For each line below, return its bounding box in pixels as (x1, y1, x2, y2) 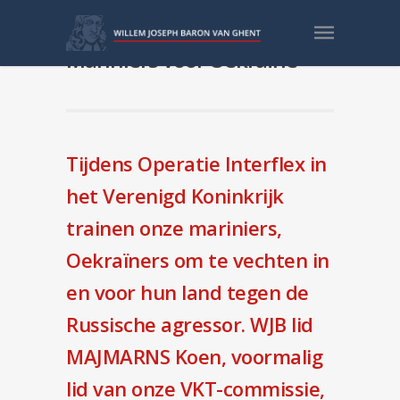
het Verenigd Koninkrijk (66, 182, 284, 209)
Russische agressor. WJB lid (66, 311, 313, 337)
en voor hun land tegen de (66, 279, 309, 305)
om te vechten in (169, 246, 329, 273)
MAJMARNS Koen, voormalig (66, 343, 322, 370)
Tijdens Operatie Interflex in (66, 150, 327, 177)
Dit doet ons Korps (66, 18, 240, 47)
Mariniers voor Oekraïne (66, 45, 297, 74)
